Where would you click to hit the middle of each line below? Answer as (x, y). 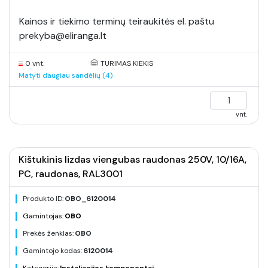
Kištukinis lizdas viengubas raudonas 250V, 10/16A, (133, 159)
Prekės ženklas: (48, 233)
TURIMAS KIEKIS (127, 63)
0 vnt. (35, 63)
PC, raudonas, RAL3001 (71, 174)
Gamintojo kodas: (52, 251)
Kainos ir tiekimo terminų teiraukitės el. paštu (117, 21)
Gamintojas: (43, 216)
